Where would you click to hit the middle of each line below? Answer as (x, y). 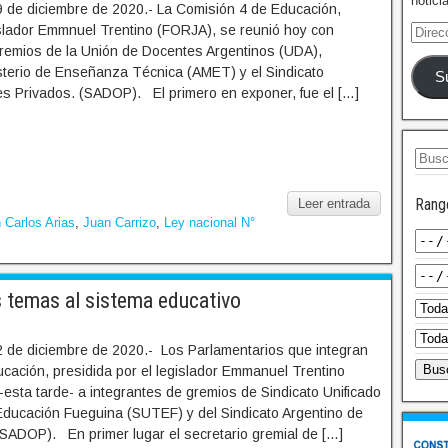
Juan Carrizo (119, 223)
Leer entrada (334, 204)
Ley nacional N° (209, 223)
